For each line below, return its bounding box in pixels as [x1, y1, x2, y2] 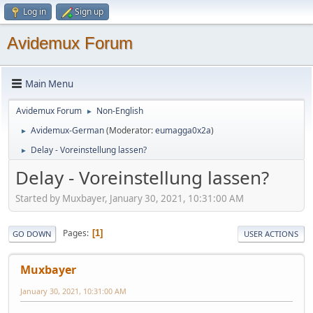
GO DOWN [13, 228, 52, 239]
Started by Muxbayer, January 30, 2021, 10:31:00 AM [15, 191, 244, 205]
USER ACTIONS [244, 228, 298, 239]
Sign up [75, 6, 103, 17]
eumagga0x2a [155, 124, 211, 136]
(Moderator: [106, 124, 155, 136]
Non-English [96, 105, 143, 117]
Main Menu [25, 77, 73, 90]
